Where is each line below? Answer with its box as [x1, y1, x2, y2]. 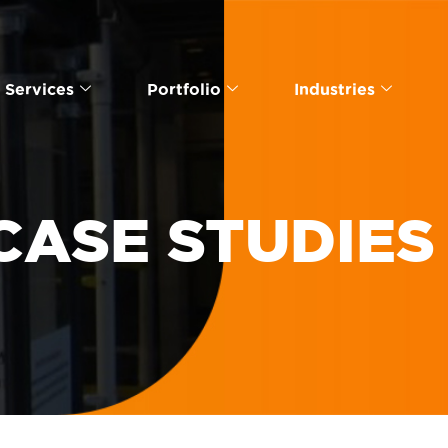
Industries [293, 79, 375, 98]
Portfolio [146, 79, 221, 98]
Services [4, 79, 74, 98]
